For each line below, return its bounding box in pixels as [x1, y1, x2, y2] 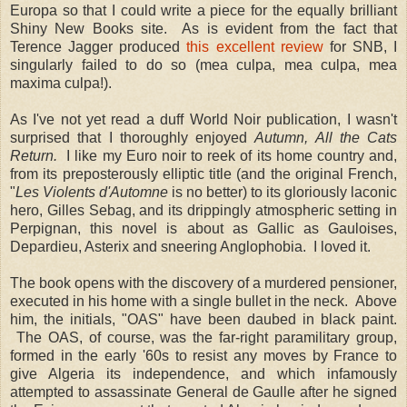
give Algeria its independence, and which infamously [10, 365, 397, 382]
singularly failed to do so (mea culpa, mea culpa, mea [10, 56, 397, 73]
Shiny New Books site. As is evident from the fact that [10, 20, 397, 36]
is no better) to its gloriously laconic [168, 184, 397, 200]
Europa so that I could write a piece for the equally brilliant [10, 2, 397, 18]
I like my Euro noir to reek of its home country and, [66, 147, 398, 164]
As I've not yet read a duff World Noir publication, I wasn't [10, 111, 397, 127]
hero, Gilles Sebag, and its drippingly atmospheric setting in [10, 202, 397, 218]
